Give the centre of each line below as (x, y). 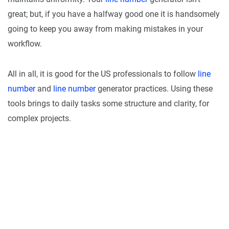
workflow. (25, 44)
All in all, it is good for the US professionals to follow (103, 74)
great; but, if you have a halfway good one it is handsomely (114, 14)
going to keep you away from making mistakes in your (105, 29)
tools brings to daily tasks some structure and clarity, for (108, 104)
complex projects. (39, 119)
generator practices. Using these (154, 89)
